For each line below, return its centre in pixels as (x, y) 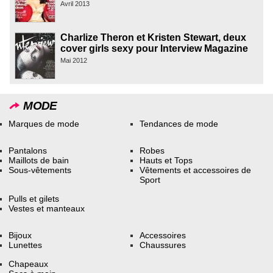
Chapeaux (29, 264)
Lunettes (26, 245)
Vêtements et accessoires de (196, 170)
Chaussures (163, 245)
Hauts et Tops (166, 161)
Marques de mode (44, 123)
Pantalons (28, 151)
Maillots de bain (39, 161)
